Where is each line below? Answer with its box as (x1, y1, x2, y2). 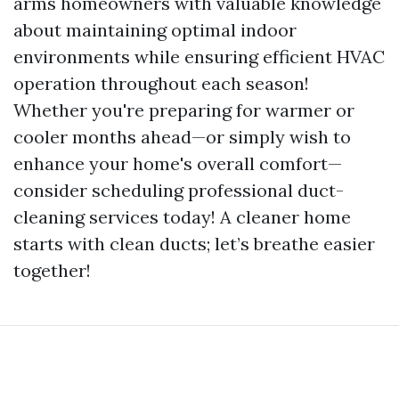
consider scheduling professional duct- (13, 179, 344, 202)
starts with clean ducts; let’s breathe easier (13, 232, 375, 256)
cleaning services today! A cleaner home (13, 206, 351, 229)
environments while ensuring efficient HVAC (13, 45, 385, 69)
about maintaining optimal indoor (13, 19, 297, 42)
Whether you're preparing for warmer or (13, 99, 354, 122)
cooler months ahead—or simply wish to (13, 126, 351, 149)
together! (13, 259, 91, 282)
